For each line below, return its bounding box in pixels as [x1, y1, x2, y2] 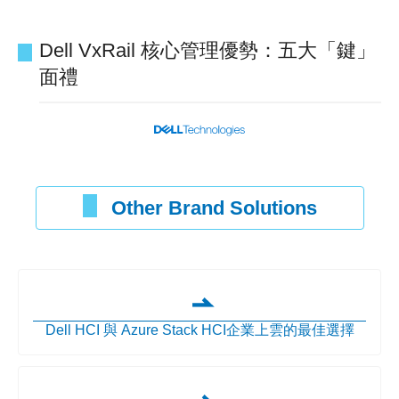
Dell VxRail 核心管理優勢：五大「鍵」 [39, 39, 376, 61]
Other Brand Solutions [110, 197, 317, 220]
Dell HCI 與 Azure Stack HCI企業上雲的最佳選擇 [45, 322, 354, 338]
